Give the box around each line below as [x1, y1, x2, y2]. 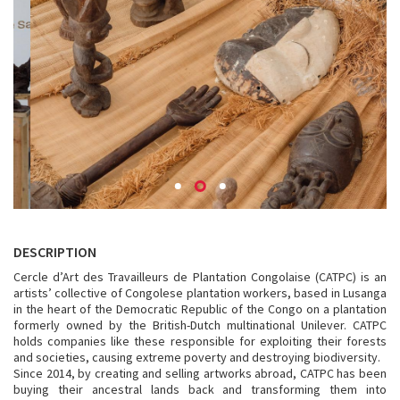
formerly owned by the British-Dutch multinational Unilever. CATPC [13, 317, 387, 333]
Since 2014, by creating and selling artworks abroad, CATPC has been [13, 365, 387, 381]
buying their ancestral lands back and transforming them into [13, 381, 387, 397]
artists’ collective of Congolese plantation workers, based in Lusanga [13, 285, 387, 301]
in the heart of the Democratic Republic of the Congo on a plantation [13, 301, 387, 317]
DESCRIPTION [13, 243, 96, 261]
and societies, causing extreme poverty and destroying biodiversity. [13, 349, 380, 365]
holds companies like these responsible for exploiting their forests [13, 333, 387, 349]
